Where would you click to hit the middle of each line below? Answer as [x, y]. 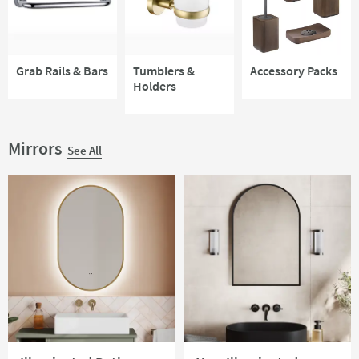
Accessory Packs [294, 71]
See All [85, 151]
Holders [155, 86]
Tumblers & [164, 71]
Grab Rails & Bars [62, 71]
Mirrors [36, 149]
